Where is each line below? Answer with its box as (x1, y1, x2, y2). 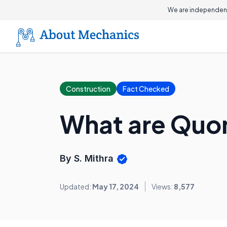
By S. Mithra (60, 153, 116, 164)
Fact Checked (123, 84, 169, 93)
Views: (152, 182, 174, 192)
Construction (66, 84, 110, 93)
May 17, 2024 (92, 182, 139, 192)
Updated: (60, 182, 92, 192)
